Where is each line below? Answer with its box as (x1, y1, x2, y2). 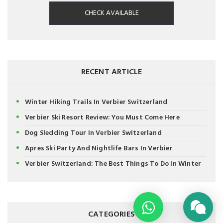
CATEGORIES (88, 208, 135, 221)
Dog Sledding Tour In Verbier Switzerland (25, 127, 162, 139)
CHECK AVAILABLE (84, 7, 139, 19)
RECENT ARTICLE (81, 66, 142, 79)
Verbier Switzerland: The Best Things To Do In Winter (25, 158, 202, 170)
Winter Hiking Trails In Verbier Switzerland (25, 97, 168, 108)
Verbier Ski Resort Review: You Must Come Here (25, 112, 180, 123)
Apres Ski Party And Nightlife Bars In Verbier (25, 143, 173, 154)
